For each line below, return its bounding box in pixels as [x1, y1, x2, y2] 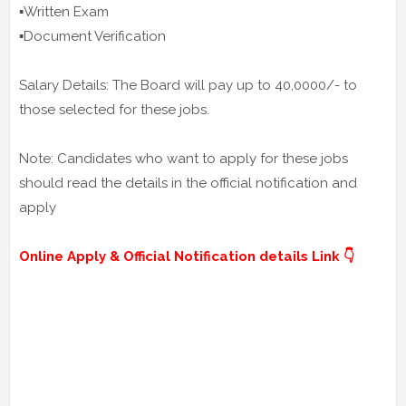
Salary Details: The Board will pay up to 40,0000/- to [19, 77, 357, 94]
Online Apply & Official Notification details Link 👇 [19, 248, 354, 266]
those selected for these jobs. [19, 101, 209, 119]
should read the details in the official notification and [19, 175, 357, 192]
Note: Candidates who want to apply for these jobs [19, 150, 348, 168]
